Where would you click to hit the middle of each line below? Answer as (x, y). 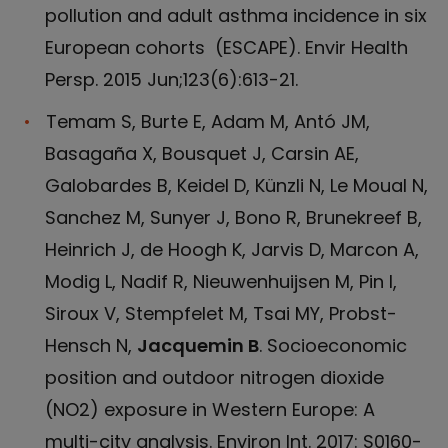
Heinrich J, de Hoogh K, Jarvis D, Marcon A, (232, 249)
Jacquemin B (198, 345)
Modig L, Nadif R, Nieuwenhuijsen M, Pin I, (221, 281)
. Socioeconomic (333, 345)
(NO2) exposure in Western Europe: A (210, 409)
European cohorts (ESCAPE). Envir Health (226, 47)
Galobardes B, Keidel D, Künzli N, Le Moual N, (236, 185)
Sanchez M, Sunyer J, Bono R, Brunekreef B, (233, 217)
